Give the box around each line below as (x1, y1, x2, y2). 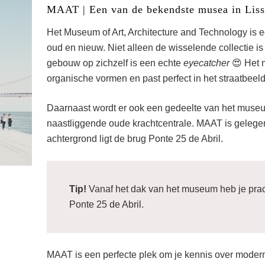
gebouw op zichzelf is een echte (47, 58, 184, 68)
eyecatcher (183, 58, 230, 68)
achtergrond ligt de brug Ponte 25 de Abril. (47, 134, 224, 144)
